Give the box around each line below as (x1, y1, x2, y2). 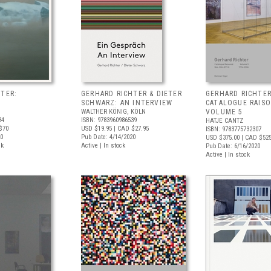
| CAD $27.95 (112, 125, 149, 132)
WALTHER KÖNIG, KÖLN (81, 108, 146, 116)
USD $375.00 (206, 134, 240, 142)
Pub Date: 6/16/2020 (206, 142, 260, 150)
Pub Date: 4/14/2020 (81, 133, 135, 141)
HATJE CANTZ (206, 117, 243, 125)
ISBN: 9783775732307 (206, 125, 261, 133)
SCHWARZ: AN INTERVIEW (81, 99, 173, 107)
